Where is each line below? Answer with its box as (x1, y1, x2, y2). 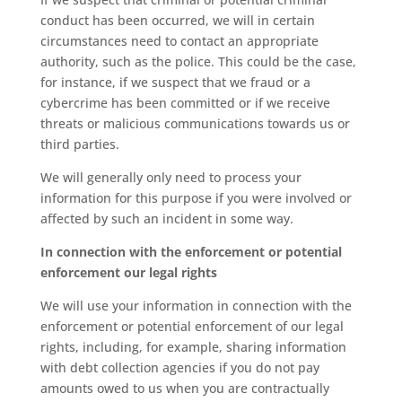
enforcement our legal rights (39, 264, 217, 281)
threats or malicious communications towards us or (39, 115, 350, 132)
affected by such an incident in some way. (39, 210, 293, 227)
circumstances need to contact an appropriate (39, 32, 319, 49)
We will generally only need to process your (39, 169, 301, 186)
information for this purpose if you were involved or (39, 189, 352, 206)
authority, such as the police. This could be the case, (39, 53, 356, 70)
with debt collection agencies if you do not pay (39, 359, 319, 376)
